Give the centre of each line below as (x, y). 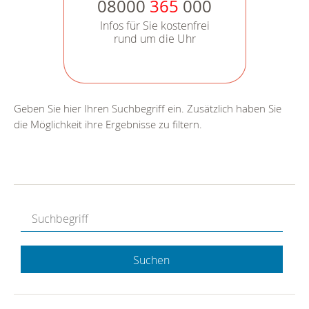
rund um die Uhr (154, 39)
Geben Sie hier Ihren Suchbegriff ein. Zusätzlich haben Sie (148, 109)
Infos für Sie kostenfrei (154, 26)
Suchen (152, 260)
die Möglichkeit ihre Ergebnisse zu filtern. (108, 124)
